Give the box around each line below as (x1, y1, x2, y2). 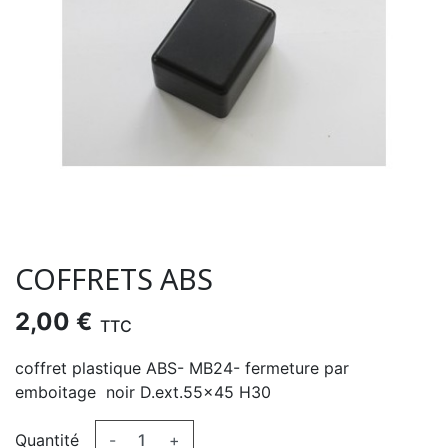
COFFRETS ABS (15, 259, 213, 298)
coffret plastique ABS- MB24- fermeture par (15, 358, 349, 378)
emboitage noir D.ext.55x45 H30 (15, 382, 271, 402)
